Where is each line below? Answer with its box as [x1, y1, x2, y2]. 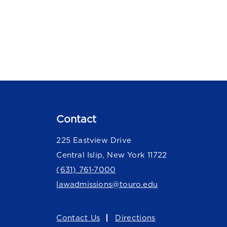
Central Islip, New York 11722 [56, 150, 167, 160]
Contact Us [56, 213, 100, 222]
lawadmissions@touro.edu [56, 180, 158, 189]
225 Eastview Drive [56, 136, 132, 145]
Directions [115, 213, 156, 222]
